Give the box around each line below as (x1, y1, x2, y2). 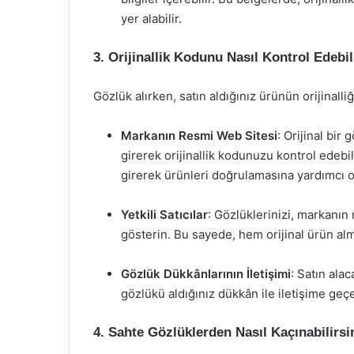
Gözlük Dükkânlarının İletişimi (121, 266, 291, 281)
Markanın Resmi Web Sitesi (121, 128, 277, 143)
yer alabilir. (121, 11, 182, 26)
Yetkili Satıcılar (121, 207, 208, 222)
